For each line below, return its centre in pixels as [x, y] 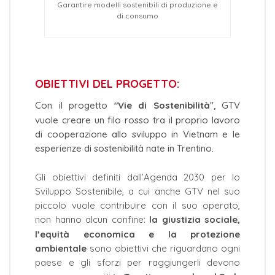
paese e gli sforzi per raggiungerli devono [137, 263]
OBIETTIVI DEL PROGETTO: [107, 84]
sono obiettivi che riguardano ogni [165, 249]
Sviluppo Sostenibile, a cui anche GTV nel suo [137, 192]
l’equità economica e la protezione [137, 234]
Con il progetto [71, 106]
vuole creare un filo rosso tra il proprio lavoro [137, 120]
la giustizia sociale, [195, 220]
